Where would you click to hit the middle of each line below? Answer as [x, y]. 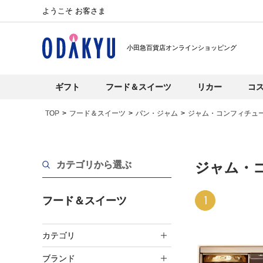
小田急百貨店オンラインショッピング [182, 48]
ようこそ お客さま [74, 11]
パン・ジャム [157, 113]
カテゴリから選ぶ [94, 165]
